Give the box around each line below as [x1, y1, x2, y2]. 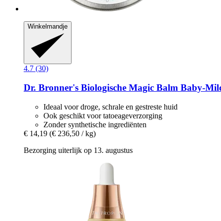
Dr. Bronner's [24, 82, 78, 93]
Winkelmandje [28, 23, 68, 31]
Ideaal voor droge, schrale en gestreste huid [43, 102, 178, 111]
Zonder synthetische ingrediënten [43, 120, 147, 129]
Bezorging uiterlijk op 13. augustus [24, 146, 133, 154]
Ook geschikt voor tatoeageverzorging [43, 111, 162, 120]
